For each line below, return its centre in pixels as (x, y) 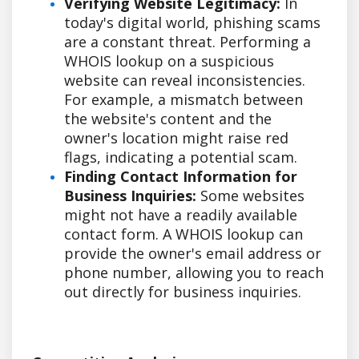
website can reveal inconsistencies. (185, 80)
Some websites (250, 195)
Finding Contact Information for (181, 176)
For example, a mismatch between (184, 99)
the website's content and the (168, 118)
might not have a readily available (181, 214)
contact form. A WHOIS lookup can (184, 234)
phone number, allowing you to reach (194, 272)
